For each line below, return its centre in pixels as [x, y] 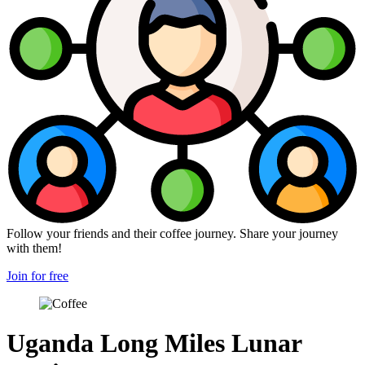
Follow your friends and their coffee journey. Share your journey [172, 233]
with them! [34, 248]
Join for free [37, 275]
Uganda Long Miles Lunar [154, 343]
